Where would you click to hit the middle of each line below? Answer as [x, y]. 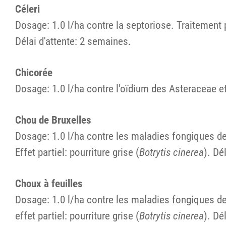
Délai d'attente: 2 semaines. [73, 41]
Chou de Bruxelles [53, 120]
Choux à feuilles [49, 184]
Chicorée [34, 73]
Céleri [27, 9]
